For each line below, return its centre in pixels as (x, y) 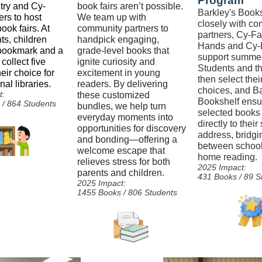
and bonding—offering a (127, 139)
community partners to (123, 28)
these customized (113, 95)
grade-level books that (123, 51)
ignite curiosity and (116, 62)
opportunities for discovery (131, 128)
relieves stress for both (123, 162)
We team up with (111, 17)
